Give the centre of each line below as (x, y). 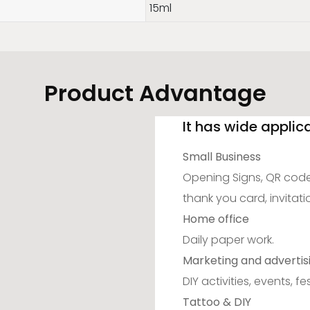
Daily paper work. (229, 239)
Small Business (222, 156)
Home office (216, 219)
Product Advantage (155, 93)
